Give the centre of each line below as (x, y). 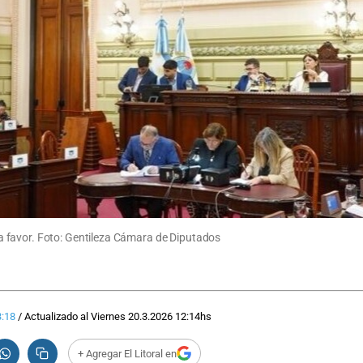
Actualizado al (57, 317)
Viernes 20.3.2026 (131, 317)
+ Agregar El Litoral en (127, 353)
